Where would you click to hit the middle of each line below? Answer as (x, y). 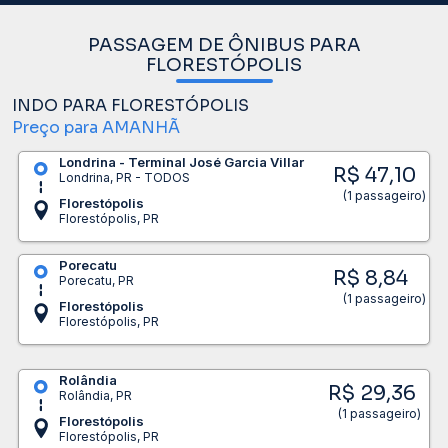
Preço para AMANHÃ (96, 127)
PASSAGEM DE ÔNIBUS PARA (224, 44)
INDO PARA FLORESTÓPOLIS (130, 105)
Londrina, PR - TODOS (124, 177)
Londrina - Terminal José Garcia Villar (181, 161)
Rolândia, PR (95, 395)
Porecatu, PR (96, 280)
